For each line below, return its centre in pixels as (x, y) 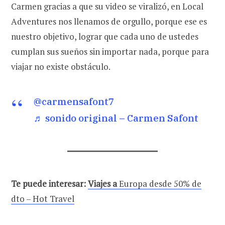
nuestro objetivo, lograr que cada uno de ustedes (105, 37)
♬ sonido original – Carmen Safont (116, 118)
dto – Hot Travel (43, 199)
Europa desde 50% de (159, 184)
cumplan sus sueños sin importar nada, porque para (110, 52)
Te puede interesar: (49, 184)
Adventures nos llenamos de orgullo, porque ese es (109, 22)
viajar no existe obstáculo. (63, 67)
